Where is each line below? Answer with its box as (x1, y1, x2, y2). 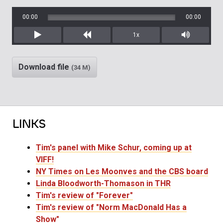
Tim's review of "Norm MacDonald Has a (36, 203, 187, 213)
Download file (18, 62, 71, 72)
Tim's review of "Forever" (36, 191, 133, 201)
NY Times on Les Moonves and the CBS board (36, 167, 208, 177)
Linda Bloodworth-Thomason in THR (36, 179, 171, 189)
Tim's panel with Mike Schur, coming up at (36, 143, 192, 153)
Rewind (87, 42, 113, 52)
